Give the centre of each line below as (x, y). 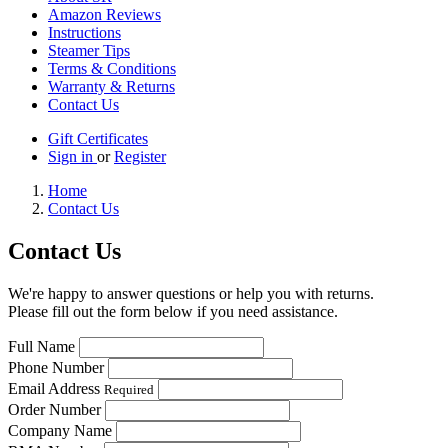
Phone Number (56, 367)
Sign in (72, 157)
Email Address (56, 388)
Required (129, 389)
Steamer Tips (89, 51)
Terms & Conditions (112, 69)
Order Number (54, 409)
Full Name (41, 346)
